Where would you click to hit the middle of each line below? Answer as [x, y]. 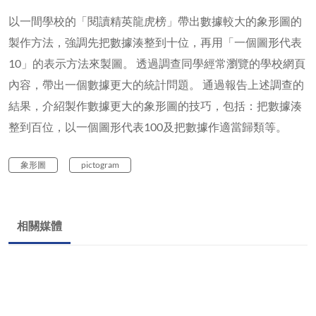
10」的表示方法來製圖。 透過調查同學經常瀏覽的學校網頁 [157, 63]
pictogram [100, 164]
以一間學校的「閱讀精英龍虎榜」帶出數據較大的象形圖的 [155, 20]
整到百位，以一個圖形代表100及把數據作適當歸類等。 [148, 126]
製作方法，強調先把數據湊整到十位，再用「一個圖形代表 [155, 42]
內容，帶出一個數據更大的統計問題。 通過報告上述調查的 [156, 84]
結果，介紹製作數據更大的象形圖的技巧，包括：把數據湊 [155, 105]
